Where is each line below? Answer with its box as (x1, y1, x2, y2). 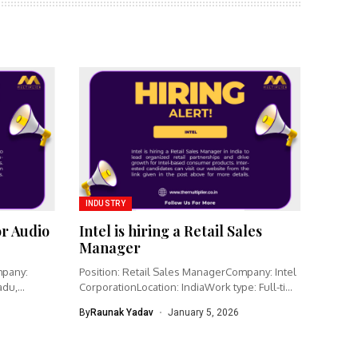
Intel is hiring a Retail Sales (78, 221, 262, 241)
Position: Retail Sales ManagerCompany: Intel (78, 265, 296, 278)
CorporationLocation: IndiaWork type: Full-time (78, 280, 300, 293)
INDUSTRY (85, 198, 125, 208)
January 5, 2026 (168, 306, 239, 318)
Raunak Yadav (89, 306, 153, 318)
